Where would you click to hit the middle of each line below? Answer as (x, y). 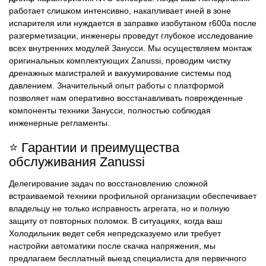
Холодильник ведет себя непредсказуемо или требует (115, 234)
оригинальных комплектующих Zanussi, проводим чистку (120, 61)
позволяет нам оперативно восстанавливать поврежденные (126, 98)
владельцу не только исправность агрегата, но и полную (119, 209)
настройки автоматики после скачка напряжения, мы (112, 246)
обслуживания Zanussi (77, 161)
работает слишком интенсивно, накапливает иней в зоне (120, 11)
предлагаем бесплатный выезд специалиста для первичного (128, 259)
